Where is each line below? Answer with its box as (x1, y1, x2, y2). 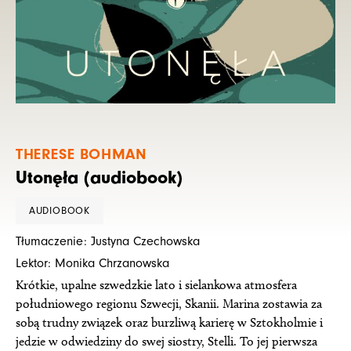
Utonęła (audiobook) (16, 166, 183, 188)
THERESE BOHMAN (16, 144, 147, 163)
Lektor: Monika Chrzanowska (16, 256, 169, 271)
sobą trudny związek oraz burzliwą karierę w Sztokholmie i (16, 315, 323, 331)
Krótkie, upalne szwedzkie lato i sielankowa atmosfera (16, 277, 297, 293)
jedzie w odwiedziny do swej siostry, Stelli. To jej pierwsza (16, 334, 317, 349)
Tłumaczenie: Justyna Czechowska (16, 234, 200, 249)
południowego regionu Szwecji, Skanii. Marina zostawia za (16, 296, 322, 312)
